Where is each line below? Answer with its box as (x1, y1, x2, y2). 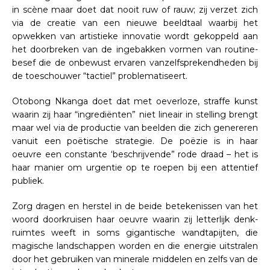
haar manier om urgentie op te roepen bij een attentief (12, 162, 258, 173)
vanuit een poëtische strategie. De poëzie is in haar (12, 135, 258, 146)
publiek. (12, 175, 46, 186)
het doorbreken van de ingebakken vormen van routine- (12, 43, 258, 55)
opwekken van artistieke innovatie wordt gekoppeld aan (12, 30, 258, 42)
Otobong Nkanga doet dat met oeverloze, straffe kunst (12, 95, 258, 107)
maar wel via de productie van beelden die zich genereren (12, 122, 258, 133)
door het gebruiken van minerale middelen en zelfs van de (12, 253, 258, 265)
